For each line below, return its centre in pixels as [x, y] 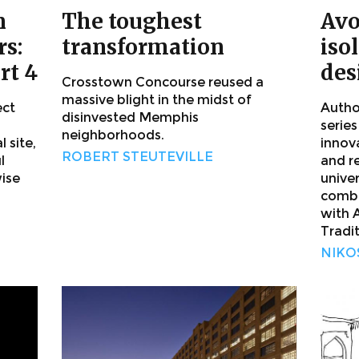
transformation [143, 47]
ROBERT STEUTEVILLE [137, 157]
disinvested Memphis [130, 118]
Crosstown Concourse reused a [163, 83]
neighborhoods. [113, 135]
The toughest [132, 22]
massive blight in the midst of [157, 100]
